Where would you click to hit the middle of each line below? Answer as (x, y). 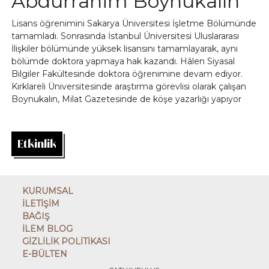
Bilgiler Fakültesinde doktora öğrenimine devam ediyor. (127, 74)
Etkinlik (37, 144)
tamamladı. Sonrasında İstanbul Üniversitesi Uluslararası (125, 36)
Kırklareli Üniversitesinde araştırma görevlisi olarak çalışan (129, 86)
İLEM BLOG (48, 229)
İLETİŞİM (41, 204)
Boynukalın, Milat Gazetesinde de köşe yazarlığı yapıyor (127, 99)
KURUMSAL (48, 191)
